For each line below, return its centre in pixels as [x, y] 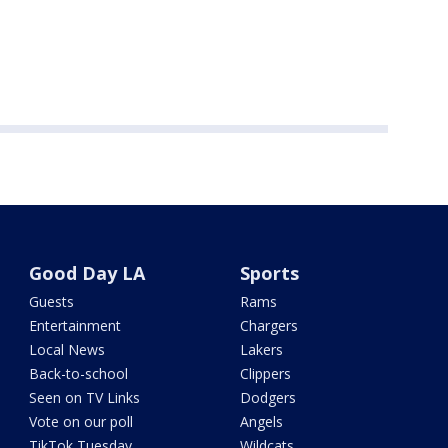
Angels [261, 422]
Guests [52, 302]
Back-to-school [79, 374]
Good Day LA [87, 273]
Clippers [265, 374]
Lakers [261, 350]
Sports [269, 273]
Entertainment [75, 326]
